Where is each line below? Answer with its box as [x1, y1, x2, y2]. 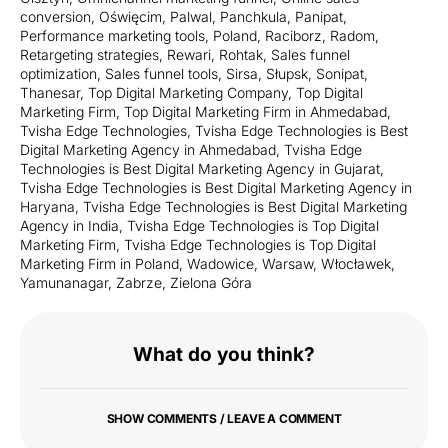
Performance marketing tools [20, 26, 205, 44]
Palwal [170, 7, 212, 25]
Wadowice [187, 254, 254, 272]
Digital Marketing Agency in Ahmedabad [20, 140, 276, 158]
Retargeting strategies [20, 45, 159, 63]
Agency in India [20, 216, 119, 234]
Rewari [167, 45, 211, 63]
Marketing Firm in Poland [20, 254, 179, 272]
